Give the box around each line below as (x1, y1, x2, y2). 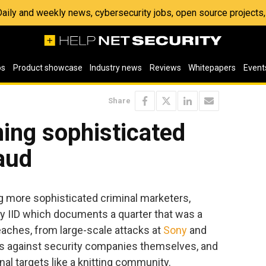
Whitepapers (188, 63, 236, 72)
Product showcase (12, 63, 83, 72)
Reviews (149, 63, 181, 72)
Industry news (90, 63, 142, 72)
